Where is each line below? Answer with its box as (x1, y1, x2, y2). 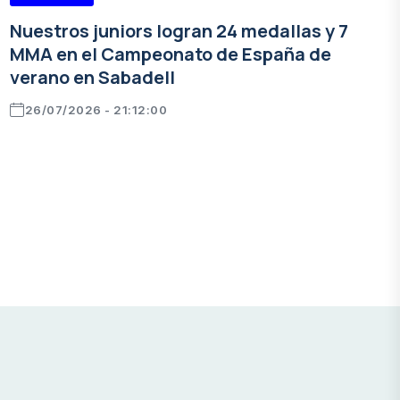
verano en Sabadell (10, 65, 175, 89)
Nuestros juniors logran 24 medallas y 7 (10, 19, 348, 43)
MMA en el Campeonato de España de (10, 42, 331, 66)
